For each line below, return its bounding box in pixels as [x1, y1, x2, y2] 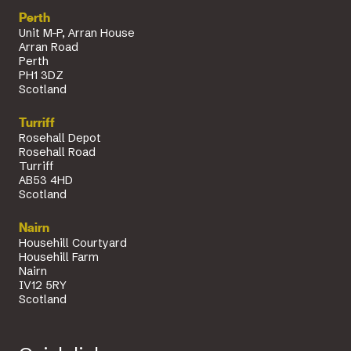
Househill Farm [19, 249, 99, 264]
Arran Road [19, 39, 78, 54]
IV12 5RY [19, 277, 67, 292]
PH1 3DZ [19, 67, 63, 82]
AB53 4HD [19, 172, 73, 187]
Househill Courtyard [19, 235, 127, 250]
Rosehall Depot [19, 130, 101, 145]
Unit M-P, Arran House [19, 25, 135, 40]
